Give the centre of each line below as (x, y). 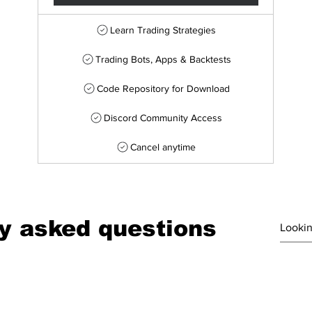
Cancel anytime (163, 147)
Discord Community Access (163, 118)
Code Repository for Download (163, 88)
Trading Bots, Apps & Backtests (163, 59)
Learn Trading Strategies (163, 30)
